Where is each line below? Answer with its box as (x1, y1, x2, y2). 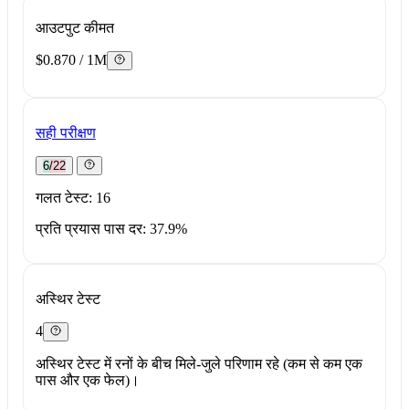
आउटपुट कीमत (35, 19, 114, 36)
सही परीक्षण (35, 124, 96, 141)
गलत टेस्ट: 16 (35, 189, 110, 205)
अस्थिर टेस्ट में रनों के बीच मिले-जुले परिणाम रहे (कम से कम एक (35, 356, 362, 372)
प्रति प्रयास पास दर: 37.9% (35, 220, 187, 236)
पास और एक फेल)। (35, 372, 140, 389)
